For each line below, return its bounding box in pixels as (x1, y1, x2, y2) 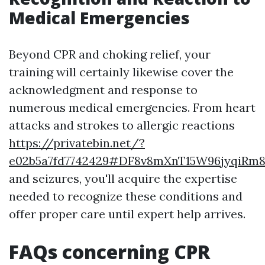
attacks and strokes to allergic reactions (9, 118, 235, 133)
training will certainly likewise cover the (9, 64, 234, 80)
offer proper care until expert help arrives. (9, 206, 245, 222)
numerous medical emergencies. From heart (9, 100, 256, 115)
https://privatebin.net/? (9, 135, 145, 151)
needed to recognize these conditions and (9, 189, 243, 204)
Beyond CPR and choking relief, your (9, 47, 211, 62)
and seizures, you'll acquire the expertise (9, 171, 237, 186)
